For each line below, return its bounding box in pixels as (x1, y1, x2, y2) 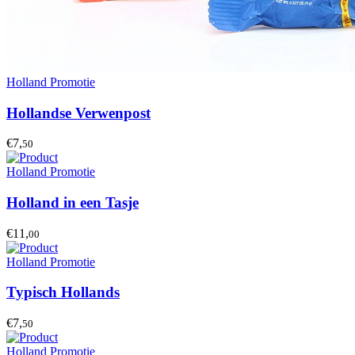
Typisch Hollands (6, 284, 120, 301)
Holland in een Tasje (6, 193, 139, 211)
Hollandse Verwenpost (6, 104, 151, 121)
